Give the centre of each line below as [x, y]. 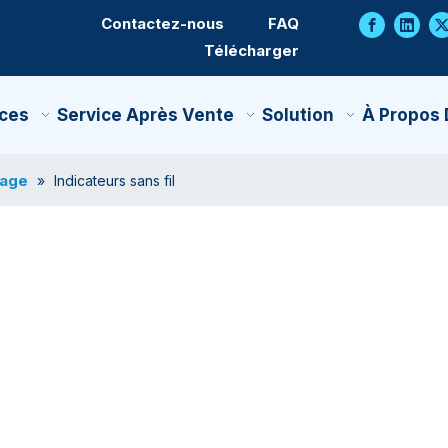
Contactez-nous [163, 23]
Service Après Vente [145, 114]
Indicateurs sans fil [114, 180]
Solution [297, 114]
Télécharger [252, 50]
